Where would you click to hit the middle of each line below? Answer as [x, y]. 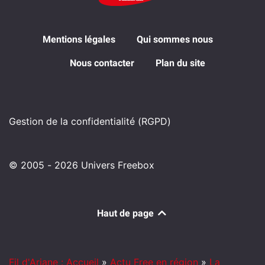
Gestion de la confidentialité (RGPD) [90, 121]
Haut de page [127, 213]
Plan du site [180, 63]
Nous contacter [102, 63]
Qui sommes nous [175, 39]
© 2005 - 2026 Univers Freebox [82, 165]
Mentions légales [79, 39]
